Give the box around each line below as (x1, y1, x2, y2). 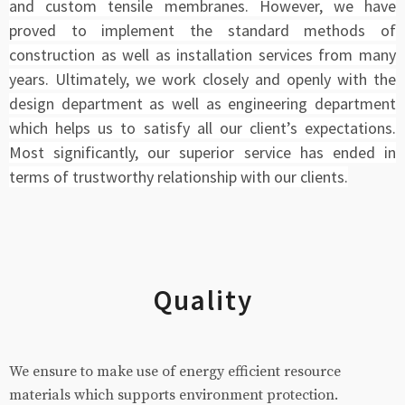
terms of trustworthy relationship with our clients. (9, 166, 348, 188)
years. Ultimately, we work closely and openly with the (9, 69, 396, 90)
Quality (152, 283, 253, 318)
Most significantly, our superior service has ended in (9, 142, 396, 164)
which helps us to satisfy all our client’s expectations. (9, 118, 396, 139)
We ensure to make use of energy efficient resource (9, 363, 341, 381)
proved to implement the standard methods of (9, 20, 396, 42)
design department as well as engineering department (9, 93, 396, 115)
